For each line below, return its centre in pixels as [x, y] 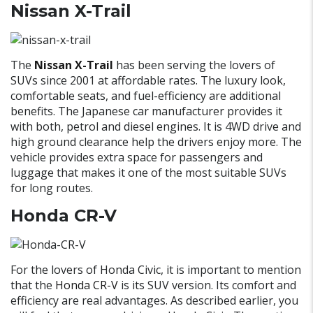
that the [33, 285]
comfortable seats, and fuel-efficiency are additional [146, 96]
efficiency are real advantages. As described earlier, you [154, 301]
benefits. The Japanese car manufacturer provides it [146, 111]
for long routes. [52, 188]
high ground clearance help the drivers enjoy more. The [156, 142]
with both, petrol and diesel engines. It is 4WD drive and [156, 127]
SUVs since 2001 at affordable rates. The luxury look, [148, 81]
